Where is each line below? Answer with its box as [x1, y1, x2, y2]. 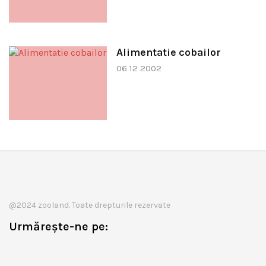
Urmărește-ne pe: [9, 219, 108, 233]
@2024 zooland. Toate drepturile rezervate [9, 199, 170, 210]
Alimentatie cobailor [116, 46, 221, 59]
